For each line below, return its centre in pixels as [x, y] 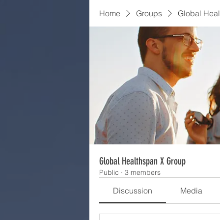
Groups [149, 13]
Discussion [133, 191]
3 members [143, 172]
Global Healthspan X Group [142, 161]
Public [109, 172]
